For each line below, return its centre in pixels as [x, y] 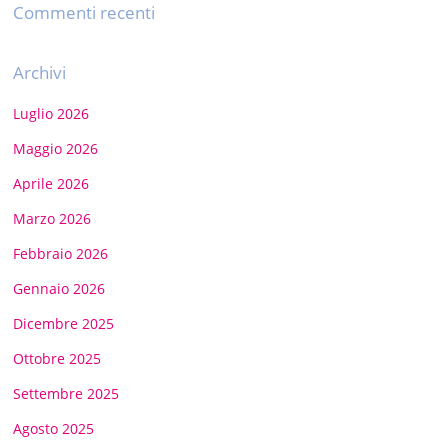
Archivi [40, 72]
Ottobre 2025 [57, 358]
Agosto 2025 [54, 428]
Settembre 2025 [66, 393]
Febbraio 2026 [61, 253]
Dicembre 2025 [64, 323]
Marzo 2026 [52, 218]
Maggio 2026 [56, 148]
